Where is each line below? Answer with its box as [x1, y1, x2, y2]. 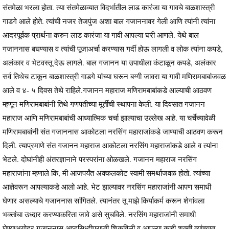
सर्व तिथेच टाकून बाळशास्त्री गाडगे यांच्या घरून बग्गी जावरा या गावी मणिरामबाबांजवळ [3, 71, 226, 82]
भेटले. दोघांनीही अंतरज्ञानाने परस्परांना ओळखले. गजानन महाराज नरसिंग [3, 154, 197, 165]
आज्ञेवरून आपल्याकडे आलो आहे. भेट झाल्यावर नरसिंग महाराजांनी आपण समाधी [3, 181, 211, 192]
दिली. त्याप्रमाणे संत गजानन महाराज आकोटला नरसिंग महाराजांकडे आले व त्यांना [3, 140, 218, 151]
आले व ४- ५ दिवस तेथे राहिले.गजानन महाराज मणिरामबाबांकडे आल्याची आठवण [3, 85, 212, 96]
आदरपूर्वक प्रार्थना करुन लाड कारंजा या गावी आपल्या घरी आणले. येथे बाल [3, 30, 199, 40]
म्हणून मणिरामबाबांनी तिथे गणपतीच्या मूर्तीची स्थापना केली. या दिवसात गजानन [3, 99, 205, 109]
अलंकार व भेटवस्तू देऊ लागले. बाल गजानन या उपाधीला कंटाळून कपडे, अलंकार [3, 57, 216, 68]
